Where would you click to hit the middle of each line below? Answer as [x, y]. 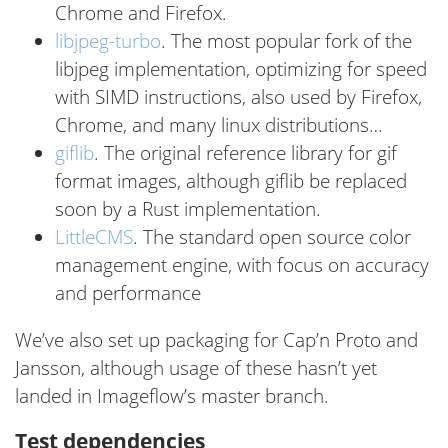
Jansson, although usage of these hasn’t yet [196, 368]
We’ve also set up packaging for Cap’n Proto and [216, 340]
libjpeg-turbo [108, 41]
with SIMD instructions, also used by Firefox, [238, 97]
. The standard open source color [272, 237]
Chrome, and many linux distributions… [219, 125]
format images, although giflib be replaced [231, 181]
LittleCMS [94, 237]
